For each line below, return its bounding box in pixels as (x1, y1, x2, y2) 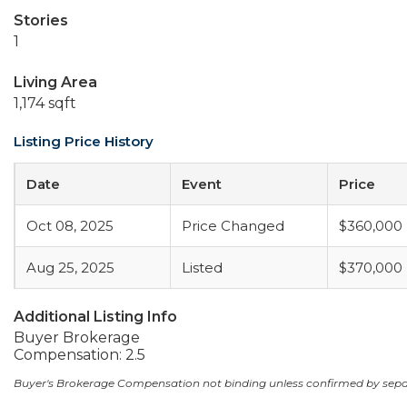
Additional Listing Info (14, 308, 177, 325)
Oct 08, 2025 (26, 217, 114, 234)
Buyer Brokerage (14, 329, 140, 346)
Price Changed (182, 217, 284, 234)
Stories (14, 12, 68, 29)
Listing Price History (14, 133, 154, 150)
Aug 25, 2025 (26, 259, 114, 276)
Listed (182, 259, 223, 276)
